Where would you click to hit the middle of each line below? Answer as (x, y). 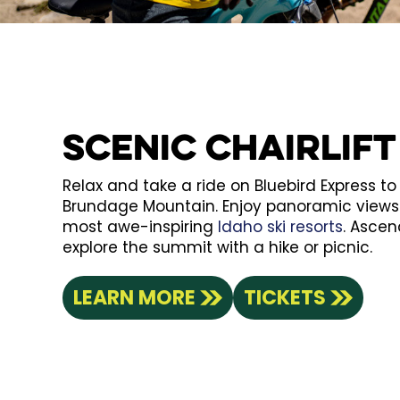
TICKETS (284, 297)
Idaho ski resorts (280, 226)
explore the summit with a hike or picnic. (217, 247)
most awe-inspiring (140, 226)
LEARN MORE (134, 297)
